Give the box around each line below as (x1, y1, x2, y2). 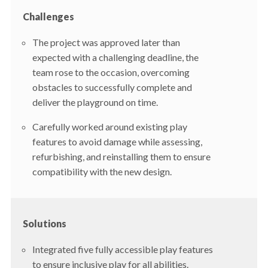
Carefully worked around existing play (32, 120, 187, 132)
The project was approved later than (32, 36, 180, 48)
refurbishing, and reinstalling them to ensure (32, 150, 211, 162)
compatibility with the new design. (32, 165, 172, 177)
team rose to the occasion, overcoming (32, 66, 190, 78)
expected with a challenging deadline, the (32, 51, 199, 63)
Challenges (22, 10, 74, 22)
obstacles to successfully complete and (32, 81, 192, 93)
